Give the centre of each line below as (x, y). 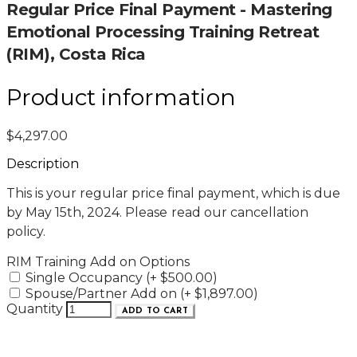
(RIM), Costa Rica (76, 55)
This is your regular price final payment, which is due (174, 193)
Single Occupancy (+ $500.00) (122, 277)
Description (43, 163)
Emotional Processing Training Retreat (163, 32)
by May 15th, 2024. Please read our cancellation (157, 212)
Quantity (35, 308)
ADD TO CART (155, 311)
